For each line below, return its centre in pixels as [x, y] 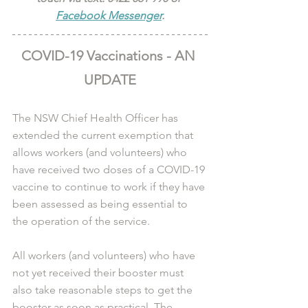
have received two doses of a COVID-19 [110, 170]
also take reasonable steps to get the [104, 290]
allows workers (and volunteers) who [101, 153]
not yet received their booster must [99, 273]
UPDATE [110, 80]
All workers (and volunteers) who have [105, 256]
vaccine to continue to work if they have [110, 187]
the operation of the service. [81, 221]
